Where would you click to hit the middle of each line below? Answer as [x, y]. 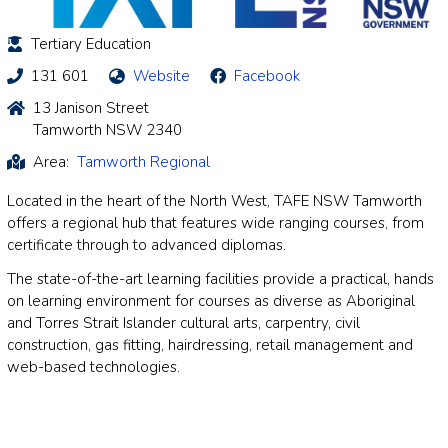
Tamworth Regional [143, 161]
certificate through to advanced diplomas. [146, 244]
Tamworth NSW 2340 [107, 129]
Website [161, 75]
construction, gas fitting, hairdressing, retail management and [210, 344]
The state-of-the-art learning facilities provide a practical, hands [220, 278]
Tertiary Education [91, 43]
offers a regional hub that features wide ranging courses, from [215, 222]
